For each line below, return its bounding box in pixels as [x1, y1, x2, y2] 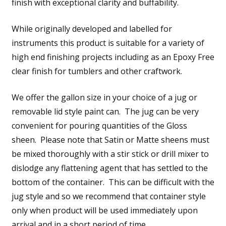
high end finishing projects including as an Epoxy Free [11, 51, 214, 63]
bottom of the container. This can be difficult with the [11, 176, 214, 188]
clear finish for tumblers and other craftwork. [11, 65, 182, 77]
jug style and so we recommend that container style [11, 190, 206, 202]
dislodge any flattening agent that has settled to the [11, 162, 208, 174]
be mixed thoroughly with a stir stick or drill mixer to [11, 148, 209, 159]
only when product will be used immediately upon [11, 204, 198, 216]
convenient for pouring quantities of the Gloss [11, 120, 187, 131]
